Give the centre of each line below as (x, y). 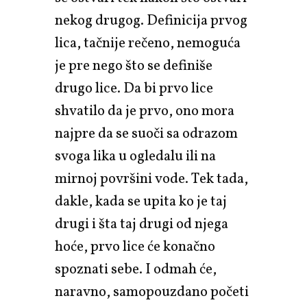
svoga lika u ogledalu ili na (135, 156)
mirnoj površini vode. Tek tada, (151, 179)
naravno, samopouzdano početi (152, 292)
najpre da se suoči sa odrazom (146, 134)
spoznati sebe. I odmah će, (136, 269)
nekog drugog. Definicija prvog (151, 21)
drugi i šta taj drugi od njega (142, 224)
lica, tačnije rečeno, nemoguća (148, 43)
